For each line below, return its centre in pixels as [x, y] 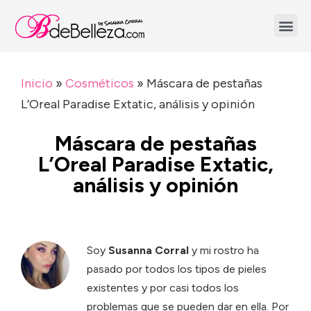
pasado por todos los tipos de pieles [177, 269]
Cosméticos [100, 83]
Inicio [37, 83]
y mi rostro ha [224, 250]
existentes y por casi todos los [163, 288]
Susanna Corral [149, 250]
